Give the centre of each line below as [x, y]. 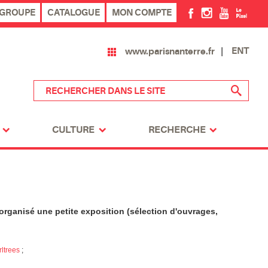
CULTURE [74, 130]
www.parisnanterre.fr [170, 51]
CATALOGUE [73, 13]
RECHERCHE [177, 130]
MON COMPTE [141, 13]
